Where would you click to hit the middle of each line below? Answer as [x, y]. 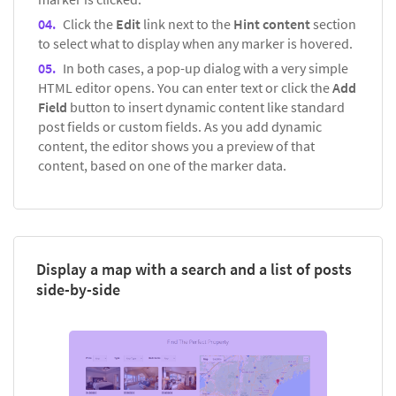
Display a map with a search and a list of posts [194, 270]
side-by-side [78, 290]
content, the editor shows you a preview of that [176, 146]
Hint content [273, 24]
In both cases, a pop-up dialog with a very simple [206, 69]
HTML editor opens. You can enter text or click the [185, 88]
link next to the [187, 24]
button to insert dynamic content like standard [207, 107]
